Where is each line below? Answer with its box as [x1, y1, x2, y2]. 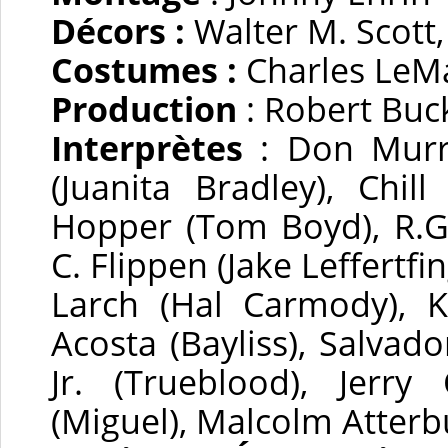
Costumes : [51, 46, 246, 93]
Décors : [51, 7, 194, 54]
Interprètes [51, 124, 243, 171]
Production [51, 85, 237, 132]
